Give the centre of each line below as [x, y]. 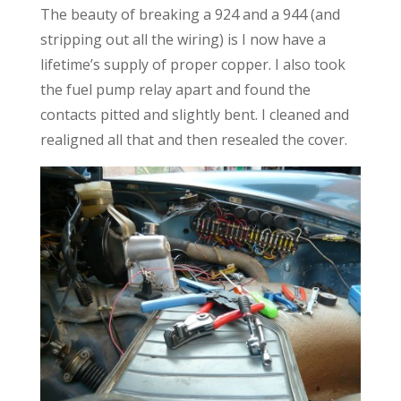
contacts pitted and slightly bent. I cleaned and [194, 114]
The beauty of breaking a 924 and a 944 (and [190, 14]
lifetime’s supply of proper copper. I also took [192, 64]
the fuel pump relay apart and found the [175, 89]
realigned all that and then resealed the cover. [193, 139]
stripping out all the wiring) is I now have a [183, 39]
